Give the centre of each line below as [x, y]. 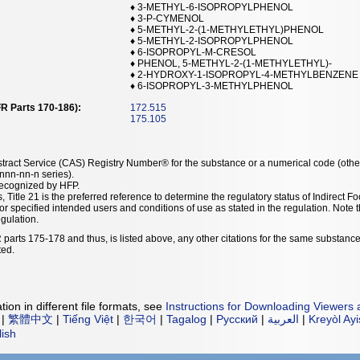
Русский [237, 319]
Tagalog [186, 319]
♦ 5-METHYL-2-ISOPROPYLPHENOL [212, 41]
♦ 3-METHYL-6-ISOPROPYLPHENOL [212, 7]
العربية [283, 319]
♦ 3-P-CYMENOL [167, 18]
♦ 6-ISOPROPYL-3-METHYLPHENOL [212, 86]
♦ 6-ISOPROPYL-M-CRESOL [193, 52]
